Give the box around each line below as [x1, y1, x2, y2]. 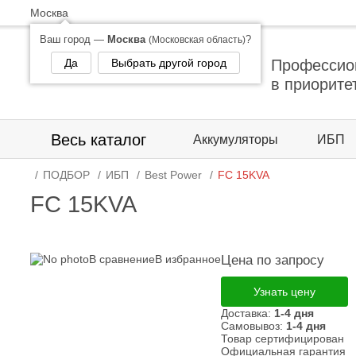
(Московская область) [149, 34, 246, 45]
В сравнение [89, 253, 155, 265]
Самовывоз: [221, 319, 286, 332]
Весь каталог [51, 130, 146, 149]
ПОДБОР [43, 168, 90, 181]
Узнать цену [253, 285, 315, 298]
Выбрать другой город [111, 56, 226, 69]
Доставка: [221, 307, 274, 319]
